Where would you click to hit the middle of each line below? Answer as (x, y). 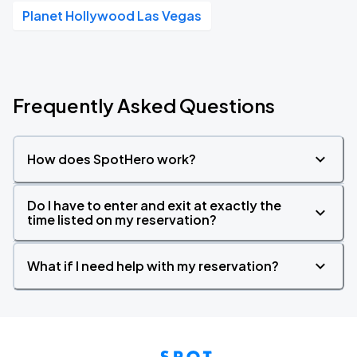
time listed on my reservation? (122, 220)
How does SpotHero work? (112, 159)
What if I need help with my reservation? (153, 266)
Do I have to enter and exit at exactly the (154, 205)
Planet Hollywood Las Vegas (112, 16)
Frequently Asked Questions (144, 105)
